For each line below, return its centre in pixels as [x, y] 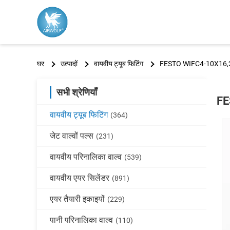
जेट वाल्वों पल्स [72, 136]
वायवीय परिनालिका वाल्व [86, 157]
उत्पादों [69, 64]
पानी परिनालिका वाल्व [81, 220]
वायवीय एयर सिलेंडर [80, 178]
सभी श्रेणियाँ [77, 92]
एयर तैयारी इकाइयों [77, 199]
